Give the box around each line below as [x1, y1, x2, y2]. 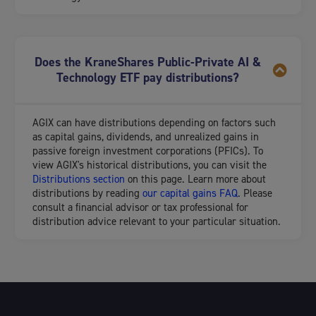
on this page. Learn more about [125, 172, 266, 187]
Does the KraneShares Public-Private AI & [34, 54, 261, 71]
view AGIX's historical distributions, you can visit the [32, 158, 267, 173]
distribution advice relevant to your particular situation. [32, 214, 281, 229]
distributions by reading [32, 186, 142, 201]
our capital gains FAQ [142, 186, 238, 201]
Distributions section [32, 172, 125, 187]
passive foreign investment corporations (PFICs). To [32, 144, 263, 159]
